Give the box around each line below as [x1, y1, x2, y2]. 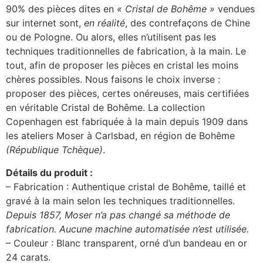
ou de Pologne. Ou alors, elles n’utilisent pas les [6, 31, 216, 43]
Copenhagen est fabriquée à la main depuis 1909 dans [6, 116, 248, 128]
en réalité [84, 17, 125, 29]
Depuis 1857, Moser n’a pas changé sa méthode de [6, 208, 230, 221]
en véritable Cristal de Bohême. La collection [6, 102, 205, 114]
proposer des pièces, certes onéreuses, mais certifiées [6, 87, 249, 100]
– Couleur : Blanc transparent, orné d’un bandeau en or [6, 237, 247, 249]
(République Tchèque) [6, 144, 103, 156]
